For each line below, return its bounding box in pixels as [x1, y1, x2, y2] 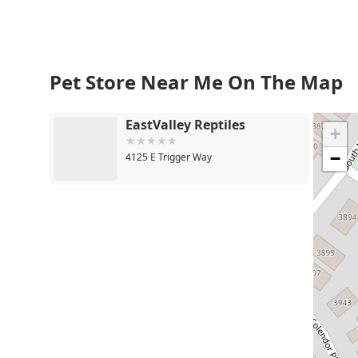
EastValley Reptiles [125, 115, 245, 133]
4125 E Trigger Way [125, 149, 212, 164]
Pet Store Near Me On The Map [50, 68, 343, 95]
